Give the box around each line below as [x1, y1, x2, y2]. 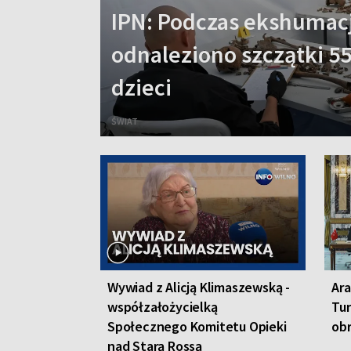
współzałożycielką [107, 297, 218, 316]
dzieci [111, 71, 172, 102]
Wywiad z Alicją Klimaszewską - [107, 277, 291, 296]
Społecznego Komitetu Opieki [107, 317, 287, 335]
